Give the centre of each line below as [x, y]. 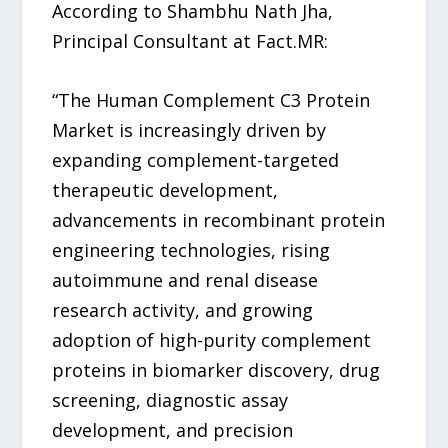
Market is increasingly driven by [189, 129]
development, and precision [173, 429]
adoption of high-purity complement [212, 339]
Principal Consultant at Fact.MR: [190, 40]
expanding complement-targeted [196, 159]
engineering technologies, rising [191, 249]
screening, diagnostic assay [170, 399]
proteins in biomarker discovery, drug [216, 369]
